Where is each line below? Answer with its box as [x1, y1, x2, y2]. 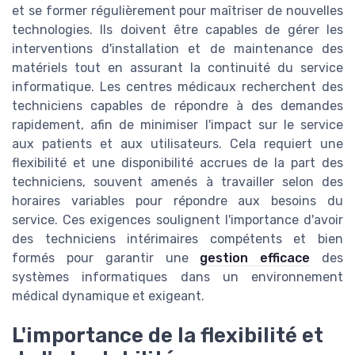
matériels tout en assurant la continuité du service [12, 59, 343, 75]
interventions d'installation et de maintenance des [12, 40, 343, 56]
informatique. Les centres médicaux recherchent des [12, 78, 343, 94]
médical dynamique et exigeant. [12, 288, 204, 303]
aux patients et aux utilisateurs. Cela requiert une [12, 136, 343, 151]
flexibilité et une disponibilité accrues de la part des [12, 155, 343, 170]
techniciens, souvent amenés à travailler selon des [12, 174, 343, 189]
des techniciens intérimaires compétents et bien [12, 231, 343, 246]
